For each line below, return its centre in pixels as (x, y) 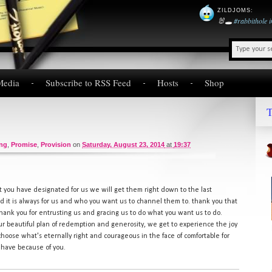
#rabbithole (250, 21)
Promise (24, 144)
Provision (56, 144)
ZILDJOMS (234, 10)
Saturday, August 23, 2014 (123, 144)
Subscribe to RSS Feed (88, 83)
